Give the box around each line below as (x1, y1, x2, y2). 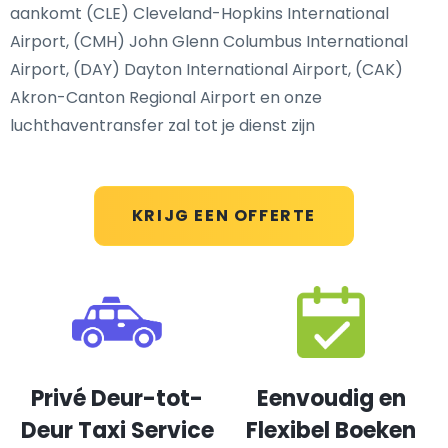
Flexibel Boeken (246, 415, 416, 446)
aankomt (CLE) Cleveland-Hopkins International (10, 2, 389, 25)
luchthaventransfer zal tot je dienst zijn (10, 114, 315, 137)
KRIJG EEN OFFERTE (131, 204, 317, 227)
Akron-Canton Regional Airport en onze (10, 86, 322, 109)
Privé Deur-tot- (31, 383, 203, 414)
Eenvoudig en (256, 383, 406, 414)
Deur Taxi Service (20, 415, 214, 446)
